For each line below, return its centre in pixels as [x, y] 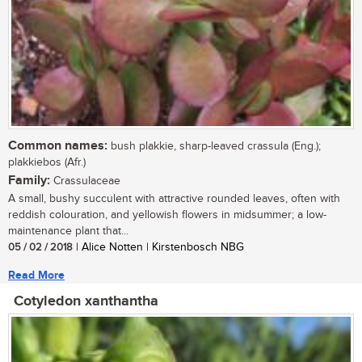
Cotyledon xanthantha [86, 302]
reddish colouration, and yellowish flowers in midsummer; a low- [167, 215]
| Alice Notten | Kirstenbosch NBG [158, 248]
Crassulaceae [85, 181]
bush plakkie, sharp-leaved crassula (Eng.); [214, 147]
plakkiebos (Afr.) [47, 163]
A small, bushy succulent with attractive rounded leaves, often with [174, 199]
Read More [36, 276]
